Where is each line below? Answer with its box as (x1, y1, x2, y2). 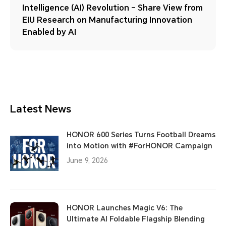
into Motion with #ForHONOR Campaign (67, 142, 212, 150)
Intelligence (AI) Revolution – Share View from (22, 3, 203, 13)
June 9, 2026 (67, 156, 108, 164)
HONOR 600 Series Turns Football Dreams (67, 131, 215, 139)
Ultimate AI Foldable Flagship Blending (67, 215, 205, 223)
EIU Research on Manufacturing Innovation (22, 15, 192, 25)
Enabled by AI (22, 27, 76, 37)
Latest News (10, 103, 71, 115)
